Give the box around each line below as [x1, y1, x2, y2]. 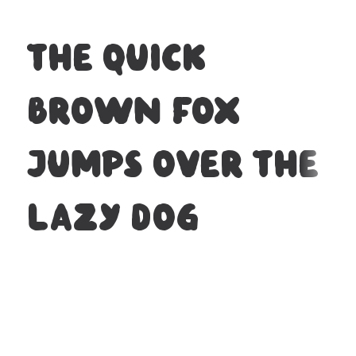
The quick [27, 34, 206, 81]
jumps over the [27, 141, 319, 188]
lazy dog [27, 194, 199, 241]
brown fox [27, 87, 241, 134]
